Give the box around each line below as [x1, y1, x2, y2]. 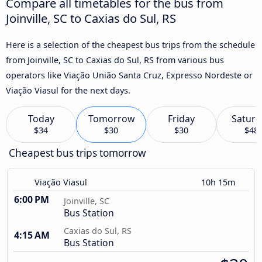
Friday [168, 112, 195, 126]
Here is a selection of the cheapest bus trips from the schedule [6, 39, 255, 50]
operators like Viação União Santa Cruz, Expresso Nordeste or [6, 69, 253, 81]
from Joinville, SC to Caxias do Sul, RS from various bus [6, 54, 224, 65]
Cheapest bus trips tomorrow [9, 146, 146, 160]
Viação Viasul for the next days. [6, 84, 130, 96]
